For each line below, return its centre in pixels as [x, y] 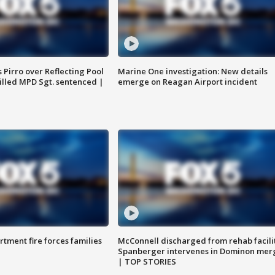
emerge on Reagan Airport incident [187, 82]
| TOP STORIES [147, 262]
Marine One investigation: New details [192, 72]
